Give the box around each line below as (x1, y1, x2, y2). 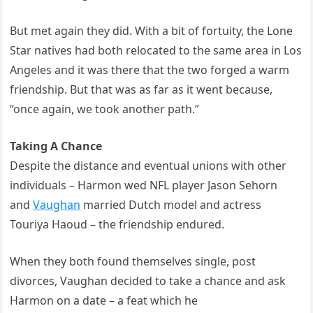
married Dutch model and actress (80, 197, 262, 212)
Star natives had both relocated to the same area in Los (10, 43, 303, 58)
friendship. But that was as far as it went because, (10, 82, 273, 97)
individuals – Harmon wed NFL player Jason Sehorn (10, 177, 278, 193)
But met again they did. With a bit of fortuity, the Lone (10, 23, 293, 38)
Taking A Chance (10, 138, 103, 154)
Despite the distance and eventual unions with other (10, 158, 287, 173)
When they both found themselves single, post (10, 254, 256, 269)
